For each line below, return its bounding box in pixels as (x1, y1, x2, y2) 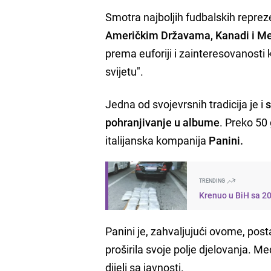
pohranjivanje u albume (105, 114, 220, 129)
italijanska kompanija (105, 132, 209, 148)
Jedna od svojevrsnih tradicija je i (105, 96, 264, 111)
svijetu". (105, 64, 144, 79)
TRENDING (199, 176, 227, 184)
